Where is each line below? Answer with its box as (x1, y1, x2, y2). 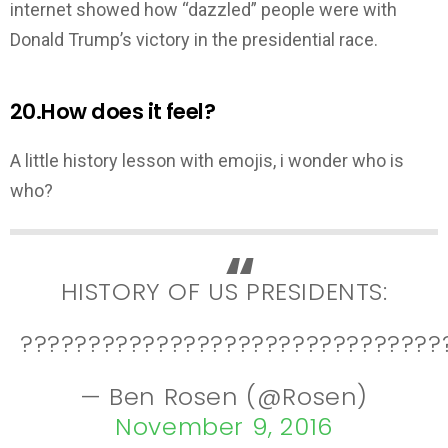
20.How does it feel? (10, 96, 216, 126)
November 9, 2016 (115, 409, 333, 443)
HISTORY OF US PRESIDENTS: (60, 274, 388, 308)
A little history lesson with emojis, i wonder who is (10, 150, 404, 172)
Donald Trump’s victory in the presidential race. (10, 28, 378, 50)
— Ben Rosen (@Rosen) (79, 379, 368, 413)
